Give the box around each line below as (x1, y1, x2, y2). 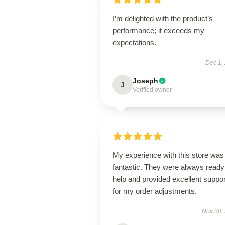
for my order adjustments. (113, 187, 197, 195)
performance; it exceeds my (113, 26, 204, 35)
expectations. (113, 38, 156, 47)
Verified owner (133, 86, 172, 93)
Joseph (133, 77, 158, 85)
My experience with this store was (113, 151, 224, 159)
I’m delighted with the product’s (113, 14, 213, 23)
